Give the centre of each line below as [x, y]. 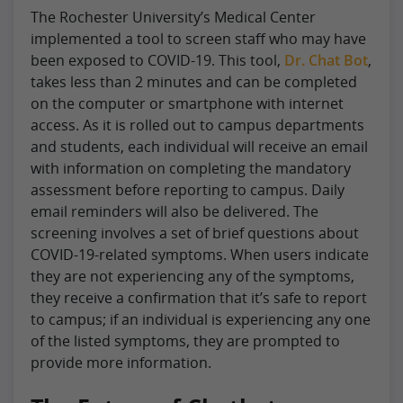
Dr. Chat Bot [326, 60]
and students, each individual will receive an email [199, 146]
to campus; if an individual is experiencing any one [201, 319]
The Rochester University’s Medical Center [173, 17]
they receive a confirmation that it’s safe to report [199, 297]
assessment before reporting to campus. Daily [188, 189]
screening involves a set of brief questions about [195, 233]
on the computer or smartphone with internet [187, 103]
